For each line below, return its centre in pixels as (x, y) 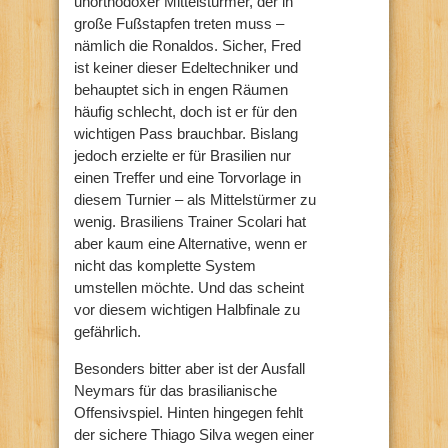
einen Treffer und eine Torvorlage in (187, 177)
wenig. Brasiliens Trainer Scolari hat (190, 221)
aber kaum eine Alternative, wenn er (190, 243)
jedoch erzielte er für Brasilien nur (182, 155)
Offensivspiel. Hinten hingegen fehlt (188, 412)
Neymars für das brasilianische (175, 390)
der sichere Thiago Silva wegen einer (194, 434)
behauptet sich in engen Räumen (181, 89)
